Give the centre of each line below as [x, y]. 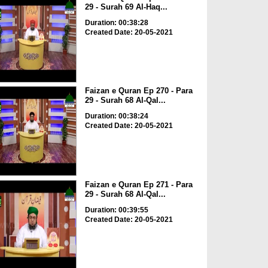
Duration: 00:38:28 [116, 22]
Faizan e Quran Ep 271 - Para [138, 184]
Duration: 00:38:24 [116, 116]
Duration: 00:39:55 [116, 210]
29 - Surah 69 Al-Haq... [126, 7]
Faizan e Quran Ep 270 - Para [138, 91]
